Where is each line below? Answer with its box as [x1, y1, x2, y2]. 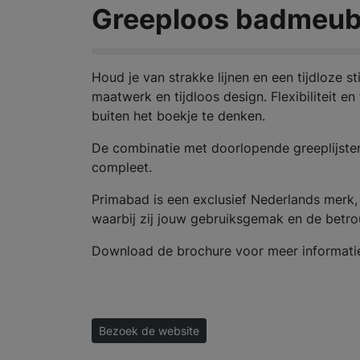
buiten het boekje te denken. [92, 107, 265, 124]
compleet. [92, 158, 152, 175]
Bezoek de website [99, 323, 199, 337]
